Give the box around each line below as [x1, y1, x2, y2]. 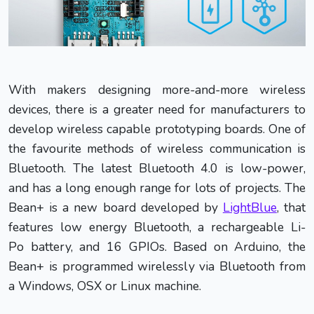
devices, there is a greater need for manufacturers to [8, 100, 306, 118]
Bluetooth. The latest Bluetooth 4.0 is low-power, [8, 159, 306, 177]
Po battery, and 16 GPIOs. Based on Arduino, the [8, 238, 306, 255]
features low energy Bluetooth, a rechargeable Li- [8, 218, 306, 235]
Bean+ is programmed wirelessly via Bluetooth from [8, 257, 306, 275]
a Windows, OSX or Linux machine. [8, 277, 201, 294]
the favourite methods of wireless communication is [8, 139, 306, 157]
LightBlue [222, 198, 277, 216]
